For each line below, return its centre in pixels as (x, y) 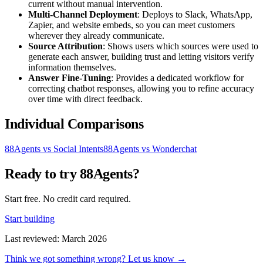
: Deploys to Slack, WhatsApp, (195, 15)
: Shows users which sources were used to (181, 46)
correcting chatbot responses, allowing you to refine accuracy (141, 89)
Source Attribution (65, 46)
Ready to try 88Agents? (72, 173)
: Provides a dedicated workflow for (177, 78)
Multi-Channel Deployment (83, 15)
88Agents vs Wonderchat (150, 149)
